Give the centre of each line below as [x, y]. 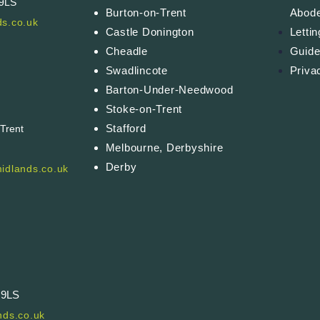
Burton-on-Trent [146, 13]
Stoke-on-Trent [144, 109]
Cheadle [126, 51]
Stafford [126, 129]
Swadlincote [136, 71]
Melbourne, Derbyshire [164, 148]
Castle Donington [150, 32]
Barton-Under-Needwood [169, 90]
